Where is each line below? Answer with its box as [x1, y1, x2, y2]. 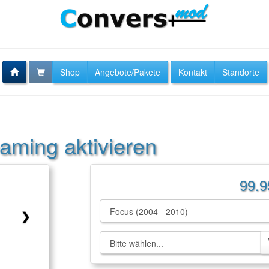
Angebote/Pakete [94, 66, 160, 78]
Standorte [222, 66, 259, 78]
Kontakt [178, 66, 207, 78]
